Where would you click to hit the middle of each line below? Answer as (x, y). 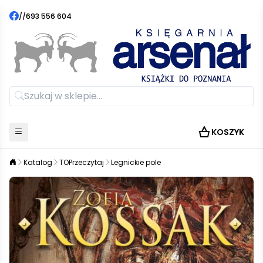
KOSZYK (228, 132)
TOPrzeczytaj (82, 162)
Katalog (38, 162)
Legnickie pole (136, 162)
